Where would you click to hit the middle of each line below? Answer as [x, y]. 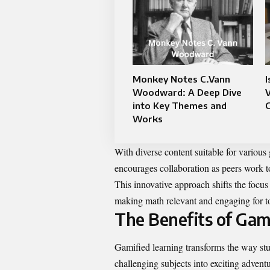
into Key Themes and [180, 106]
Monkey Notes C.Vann [181, 79]
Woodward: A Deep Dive [187, 93]
